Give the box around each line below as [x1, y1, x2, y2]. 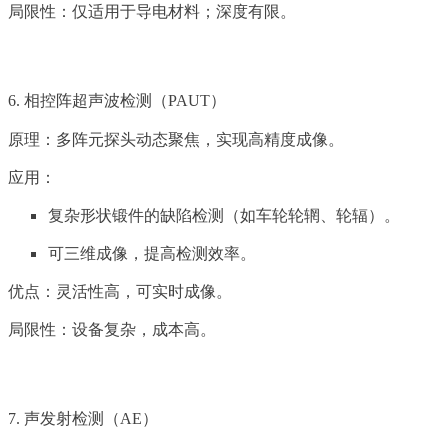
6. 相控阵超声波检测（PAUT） [8, 92, 226, 110]
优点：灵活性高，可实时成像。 [8, 283, 232, 301]
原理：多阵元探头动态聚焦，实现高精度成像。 [8, 131, 344, 149]
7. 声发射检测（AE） [8, 410, 158, 428]
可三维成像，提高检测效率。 [48, 245, 256, 263]
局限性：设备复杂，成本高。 [8, 321, 216, 339]
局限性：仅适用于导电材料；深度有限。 [8, 3, 296, 21]
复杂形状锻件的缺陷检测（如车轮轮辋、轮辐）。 [48, 207, 400, 225]
